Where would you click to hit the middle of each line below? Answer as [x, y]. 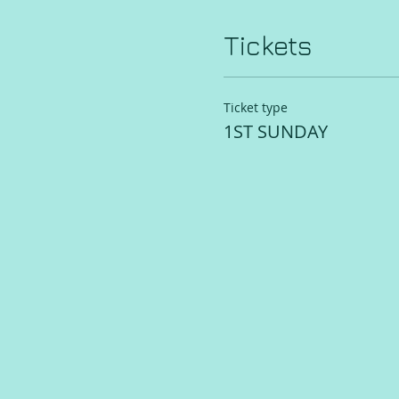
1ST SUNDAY [275, 131]
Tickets [267, 45]
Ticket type [255, 107]
